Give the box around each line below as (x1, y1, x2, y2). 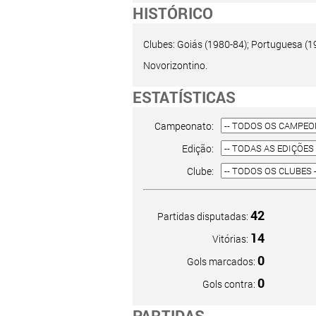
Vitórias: (212, 232, 250, 245)
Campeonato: (154, 119, 214, 133)
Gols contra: (202, 277, 257, 291)
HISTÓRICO (132, 3, 213, 23)
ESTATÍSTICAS (132, 87, 236, 107)
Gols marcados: (186, 255, 257, 268)
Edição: (181, 141, 214, 155)
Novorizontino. (142, 59, 207, 72)
